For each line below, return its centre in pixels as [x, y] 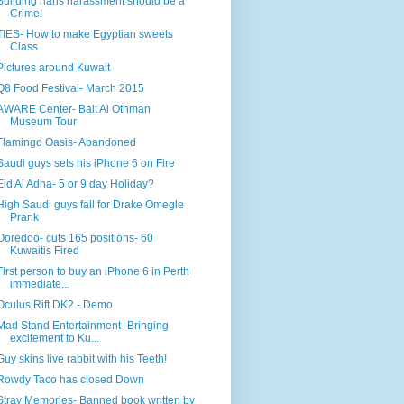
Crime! [26, 13]
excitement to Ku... [54, 338]
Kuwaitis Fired [44, 250]
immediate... [39, 284]
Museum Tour [43, 121]
